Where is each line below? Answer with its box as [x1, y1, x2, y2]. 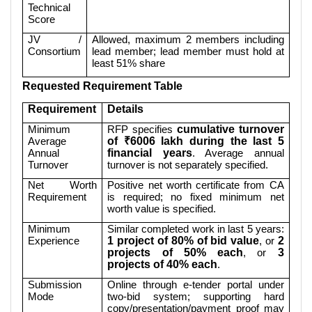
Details [107, 102, 144, 115]
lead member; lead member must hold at [92, 45, 284, 57]
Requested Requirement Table [22, 79, 182, 92]
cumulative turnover [176, 123, 284, 135]
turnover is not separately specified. [107, 158, 269, 171]
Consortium [28, 45, 81, 57]
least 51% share [92, 56, 166, 69]
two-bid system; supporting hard [107, 290, 284, 302]
